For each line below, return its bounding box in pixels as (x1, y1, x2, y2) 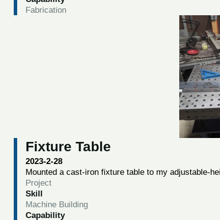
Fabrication (25, 4, 66, 15)
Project (25, 177, 52, 188)
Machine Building (25, 199, 88, 209)
